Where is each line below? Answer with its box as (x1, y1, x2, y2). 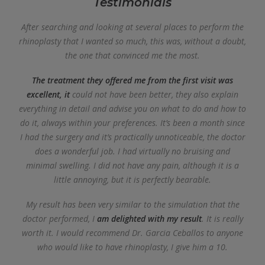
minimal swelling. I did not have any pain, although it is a (26, 160, 239, 171)
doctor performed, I (22, 213, 97, 224)
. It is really (201, 213, 243, 224)
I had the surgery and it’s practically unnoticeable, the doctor (20, 131, 245, 143)
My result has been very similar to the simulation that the (25, 199, 240, 210)
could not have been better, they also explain (70, 89, 238, 100)
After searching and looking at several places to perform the (21, 21, 244, 33)
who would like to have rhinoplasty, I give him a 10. (37, 241, 228, 253)
